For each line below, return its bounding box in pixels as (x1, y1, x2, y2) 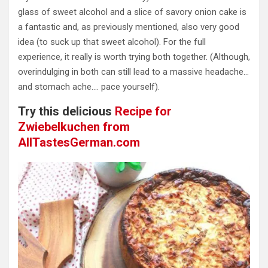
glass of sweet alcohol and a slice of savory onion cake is (18, 7, 246, 18)
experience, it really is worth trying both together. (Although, (18, 51, 250, 63)
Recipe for (112, 104, 172, 119)
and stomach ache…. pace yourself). (18, 81, 160, 93)
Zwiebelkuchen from (18, 120, 130, 135)
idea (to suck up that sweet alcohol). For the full (18, 36, 206, 48)
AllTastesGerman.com (18, 135, 140, 150)
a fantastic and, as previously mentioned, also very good (18, 22, 239, 33)
